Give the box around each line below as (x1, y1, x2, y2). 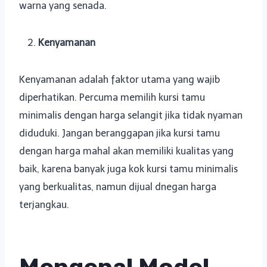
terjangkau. (19, 199, 69, 211)
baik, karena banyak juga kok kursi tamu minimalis (19, 163, 238, 175)
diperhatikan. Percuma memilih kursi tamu (19, 92, 205, 104)
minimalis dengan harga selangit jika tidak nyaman (19, 110, 243, 122)
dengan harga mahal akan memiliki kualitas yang (19, 145, 234, 157)
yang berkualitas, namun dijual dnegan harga (19, 181, 216, 193)
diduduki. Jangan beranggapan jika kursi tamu (19, 128, 220, 139)
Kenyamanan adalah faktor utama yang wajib (19, 74, 220, 86)
